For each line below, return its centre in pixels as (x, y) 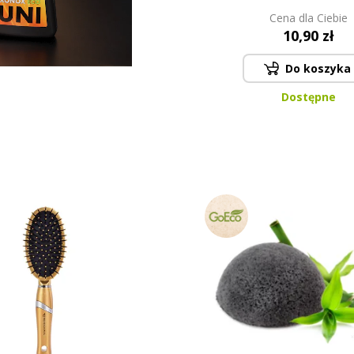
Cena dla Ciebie (308, 18)
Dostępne (308, 96)
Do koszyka (318, 69)
